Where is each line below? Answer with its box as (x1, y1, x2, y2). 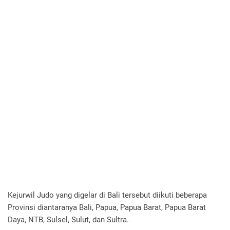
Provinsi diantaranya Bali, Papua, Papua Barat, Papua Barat (8, 202, 206, 212)
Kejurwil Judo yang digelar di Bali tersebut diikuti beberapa (8, 190, 207, 200)
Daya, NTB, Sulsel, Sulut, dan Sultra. (8, 215, 129, 224)
